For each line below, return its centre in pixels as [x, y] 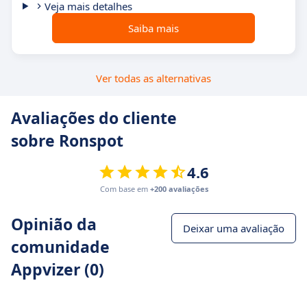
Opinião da [54, 224]
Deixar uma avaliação [234, 228]
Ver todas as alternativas [153, 78]
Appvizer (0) [58, 269]
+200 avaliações [179, 189]
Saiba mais [153, 28]
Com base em [125, 189]
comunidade [60, 247]
